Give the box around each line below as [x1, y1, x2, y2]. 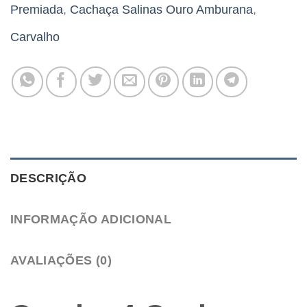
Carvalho [10, 29, 60, 44]
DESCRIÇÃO [10, 171, 87, 185]
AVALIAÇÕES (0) [10, 253, 112, 267]
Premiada [10, 2, 63, 16]
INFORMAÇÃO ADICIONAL [10, 212, 172, 226]
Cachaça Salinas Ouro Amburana [70, 2, 253, 16]
